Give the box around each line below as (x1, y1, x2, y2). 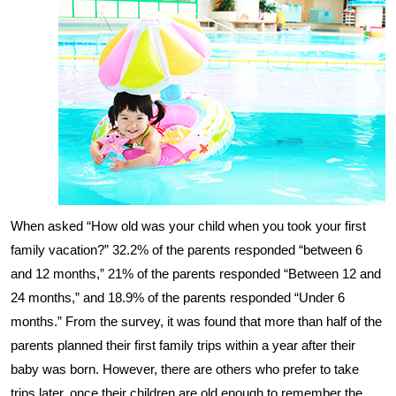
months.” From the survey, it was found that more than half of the (11, 314, 382, 329)
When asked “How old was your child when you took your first (11, 218, 366, 233)
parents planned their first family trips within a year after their (11, 338, 355, 353)
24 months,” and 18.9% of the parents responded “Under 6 (11, 290, 345, 305)
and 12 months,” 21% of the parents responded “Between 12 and (11, 266, 381, 281)
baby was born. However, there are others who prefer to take (11, 362, 359, 377)
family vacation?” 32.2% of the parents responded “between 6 (11, 242, 362, 257)
